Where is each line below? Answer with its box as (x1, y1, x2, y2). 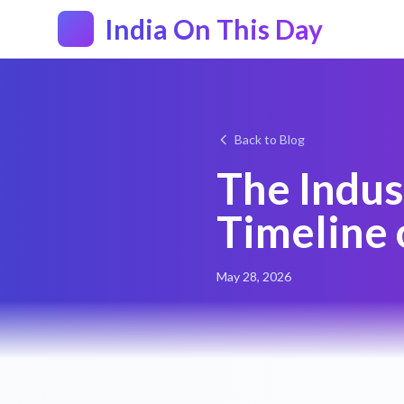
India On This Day (105, 13, 323, 45)
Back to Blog (234, 132, 305, 147)
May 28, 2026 (216, 269, 291, 284)
